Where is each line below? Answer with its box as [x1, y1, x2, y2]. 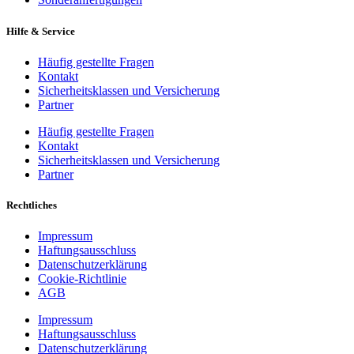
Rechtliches [6, 198, 57, 211]
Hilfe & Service [6, 24, 75, 37]
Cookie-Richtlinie [38, 272, 126, 286]
